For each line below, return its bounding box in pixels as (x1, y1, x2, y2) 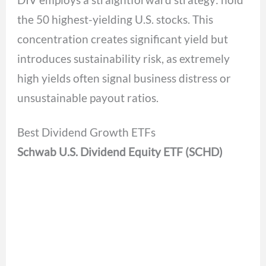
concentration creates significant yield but (17, 32, 229, 46)
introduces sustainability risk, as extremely (17, 52, 230, 66)
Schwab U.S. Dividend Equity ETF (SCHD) (17, 145, 223, 159)
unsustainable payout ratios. (17, 91, 159, 105)
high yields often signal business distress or (17, 71, 232, 85)
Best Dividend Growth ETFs (17, 125, 156, 140)
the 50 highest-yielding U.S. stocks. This (17, 12, 214, 27)
